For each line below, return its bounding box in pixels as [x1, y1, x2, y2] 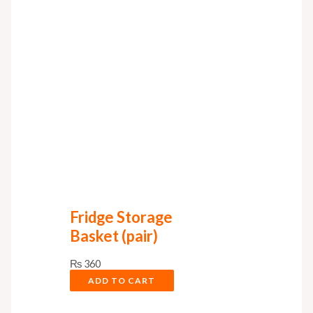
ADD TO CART [88, 275, 156, 286]
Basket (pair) [69, 226, 158, 245]
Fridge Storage [69, 207, 173, 226]
